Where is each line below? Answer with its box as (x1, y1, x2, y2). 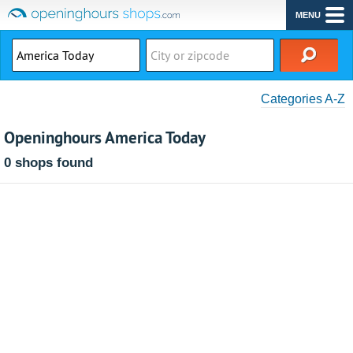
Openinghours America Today (4, 126, 206, 148)
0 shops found (4, 155, 93, 170)
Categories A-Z (261, 92, 345, 106)
